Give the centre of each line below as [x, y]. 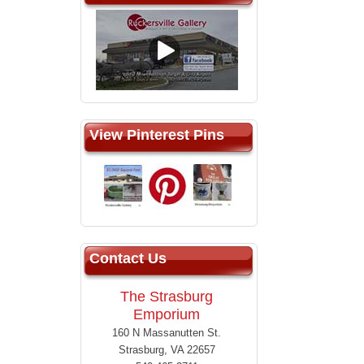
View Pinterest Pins [157, 135]
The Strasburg [167, 297]
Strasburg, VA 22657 [167, 350]
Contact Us [128, 259]
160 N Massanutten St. [167, 333]
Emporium [167, 315]
